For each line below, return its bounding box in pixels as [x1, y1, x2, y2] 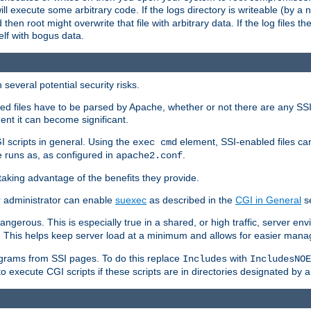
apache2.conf [116, 149, 183, 161]
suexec [115, 194, 146, 205]
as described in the [146, 194, 235, 205]
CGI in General [235, 194, 301, 205]
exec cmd [133, 136, 177, 148]
